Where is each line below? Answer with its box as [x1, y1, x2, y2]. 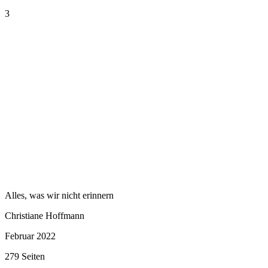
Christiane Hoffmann [5, 210, 84, 221]
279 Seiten [5, 251, 45, 261]
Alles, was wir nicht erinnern [5, 190, 114, 200]
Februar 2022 [5, 230, 56, 241]
